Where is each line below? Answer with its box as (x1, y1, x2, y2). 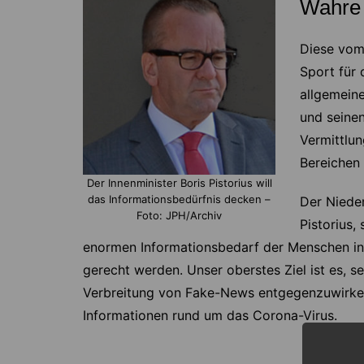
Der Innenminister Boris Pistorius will (86, 175, 272, 189)
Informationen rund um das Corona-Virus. (83, 307, 337, 324)
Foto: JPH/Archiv (136, 208, 222, 222)
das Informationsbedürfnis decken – (88, 192, 271, 206)
